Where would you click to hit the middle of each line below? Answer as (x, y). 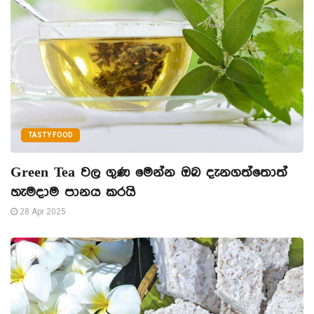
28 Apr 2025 (42, 211)
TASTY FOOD (50, 135)
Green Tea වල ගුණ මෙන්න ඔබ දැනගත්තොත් (149, 172)
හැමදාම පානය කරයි (73, 192)
